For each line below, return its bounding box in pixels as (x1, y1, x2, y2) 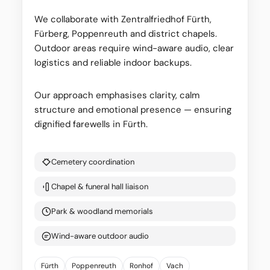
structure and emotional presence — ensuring (34, 104, 231, 116)
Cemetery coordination (51, 157, 134, 168)
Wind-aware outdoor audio (51, 231, 149, 242)
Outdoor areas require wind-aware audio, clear (34, 42, 234, 55)
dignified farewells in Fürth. (34, 118, 148, 131)
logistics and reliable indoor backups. (34, 57, 192, 69)
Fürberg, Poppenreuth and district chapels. (34, 28, 217, 40)
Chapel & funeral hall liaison (51, 181, 148, 192)
